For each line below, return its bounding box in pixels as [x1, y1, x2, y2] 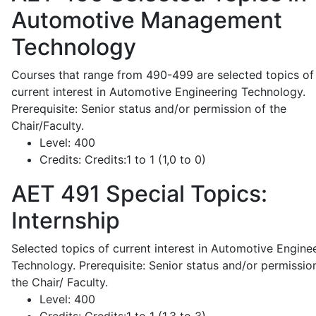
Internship [11, 207, 120, 234]
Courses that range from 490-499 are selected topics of [11, 68, 314, 82]
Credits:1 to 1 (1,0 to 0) [81, 152, 206, 166]
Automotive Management [11, 6, 282, 34]
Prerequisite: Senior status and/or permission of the [11, 102, 286, 116]
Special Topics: [100, 180, 267, 207]
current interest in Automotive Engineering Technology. [11, 85, 305, 99]
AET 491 [11, 180, 100, 207]
